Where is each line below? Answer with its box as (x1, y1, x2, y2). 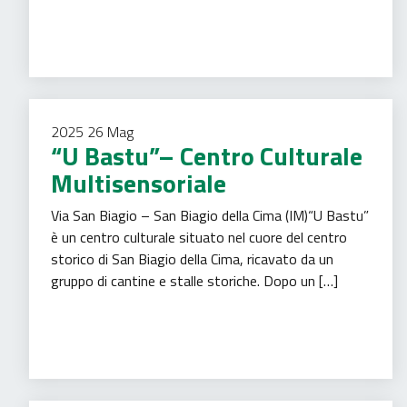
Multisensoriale (51, 164, 226, 203)
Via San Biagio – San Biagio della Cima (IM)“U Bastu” (51, 204, 369, 226)
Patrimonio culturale (55, 295, 162, 313)
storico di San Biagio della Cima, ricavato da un (51, 248, 333, 270)
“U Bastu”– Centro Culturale (51, 136, 362, 175)
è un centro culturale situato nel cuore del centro (51, 226, 347, 248)
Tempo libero (174, 295, 241, 313)
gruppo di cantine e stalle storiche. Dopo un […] (51, 270, 338, 292)
